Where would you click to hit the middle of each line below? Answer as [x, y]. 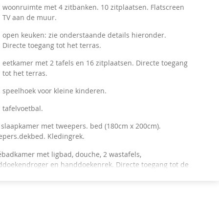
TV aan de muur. [30, 17]
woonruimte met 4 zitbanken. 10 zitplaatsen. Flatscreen [94, 7]
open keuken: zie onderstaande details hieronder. [85, 35]
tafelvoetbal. [23, 108]
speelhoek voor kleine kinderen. [55, 91]
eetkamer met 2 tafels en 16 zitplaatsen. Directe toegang [95, 63]
